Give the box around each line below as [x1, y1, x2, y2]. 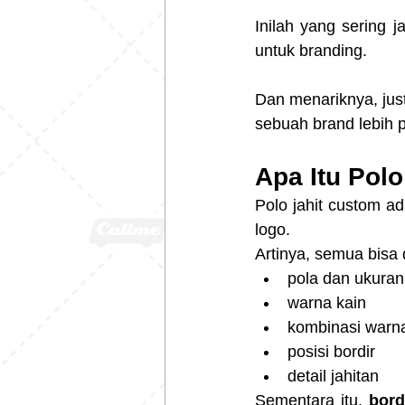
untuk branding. [255, 42, 367, 61]
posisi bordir [287, 343, 375, 362]
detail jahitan [287, 367, 379, 386]
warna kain [287, 294, 366, 313]
